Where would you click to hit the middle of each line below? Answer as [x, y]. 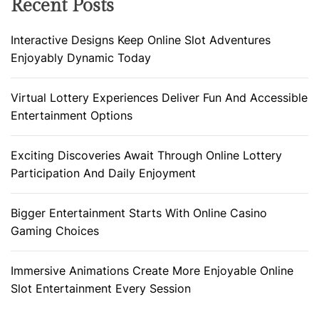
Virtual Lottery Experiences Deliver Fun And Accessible [159, 97]
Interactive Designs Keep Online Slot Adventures [141, 40]
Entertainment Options [72, 115]
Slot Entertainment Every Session [101, 288]
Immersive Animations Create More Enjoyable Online [152, 270]
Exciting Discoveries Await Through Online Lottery [146, 155]
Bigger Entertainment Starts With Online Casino [139, 213]
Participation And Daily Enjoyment [103, 173]
